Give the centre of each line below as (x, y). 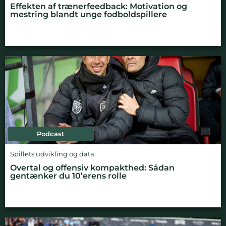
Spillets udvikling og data (52, 154)
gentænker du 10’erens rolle (68, 176)
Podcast (51, 134)
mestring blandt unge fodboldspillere (89, 14)
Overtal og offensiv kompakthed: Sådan (92, 167)
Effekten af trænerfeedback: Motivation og (99, 6)
